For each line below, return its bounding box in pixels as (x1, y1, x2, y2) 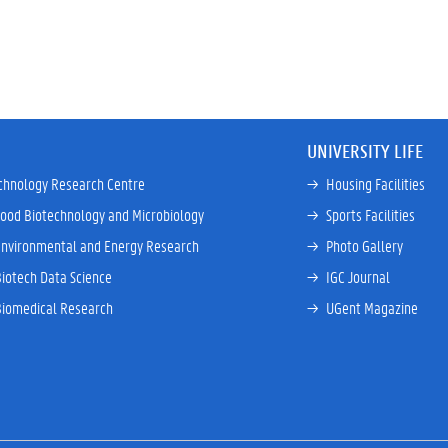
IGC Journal (325, 266, 390, 287)
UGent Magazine (325, 297, 418, 318)
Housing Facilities (325, 173, 425, 194)
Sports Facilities (325, 204, 415, 225)
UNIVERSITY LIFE (306, 139, 423, 163)
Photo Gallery (325, 235, 403, 256)
